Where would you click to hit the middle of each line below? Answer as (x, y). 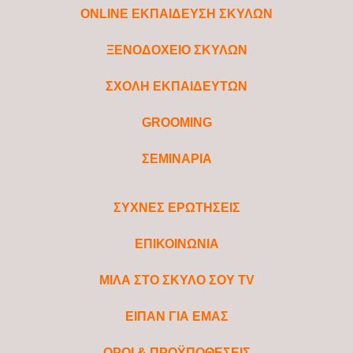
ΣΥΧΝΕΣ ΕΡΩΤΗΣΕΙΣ (176, 207)
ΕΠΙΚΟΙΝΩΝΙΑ (176, 243)
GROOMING (176, 122)
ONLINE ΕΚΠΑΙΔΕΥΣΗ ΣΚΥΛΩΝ (176, 13)
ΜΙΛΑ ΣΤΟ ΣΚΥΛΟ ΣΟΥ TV (176, 280)
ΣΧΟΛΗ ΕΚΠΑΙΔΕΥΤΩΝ (176, 86)
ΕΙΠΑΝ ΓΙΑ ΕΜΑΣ (176, 316)
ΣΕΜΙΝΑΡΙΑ (176, 158)
